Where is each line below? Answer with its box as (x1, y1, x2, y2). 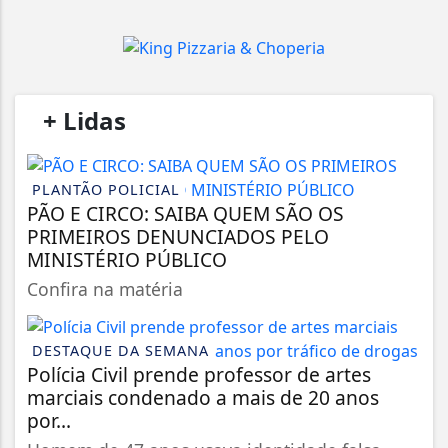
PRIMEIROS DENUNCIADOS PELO (27, 222, 329, 250)
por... (27, 406, 71, 434)
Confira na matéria (27, 276, 183, 301)
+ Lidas (37, 103, 132, 137)
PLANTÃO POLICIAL (32, 179, 180, 199)
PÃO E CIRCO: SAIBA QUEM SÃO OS (27, 199, 344, 227)
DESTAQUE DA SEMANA (32, 340, 209, 360)
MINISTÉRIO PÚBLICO (27, 245, 227, 273)
